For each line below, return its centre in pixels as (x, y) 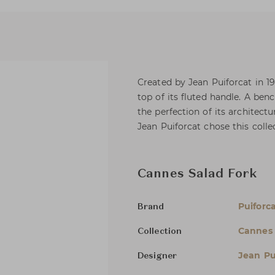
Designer (157, 256)
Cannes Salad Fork (198, 174)
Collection (160, 231)
